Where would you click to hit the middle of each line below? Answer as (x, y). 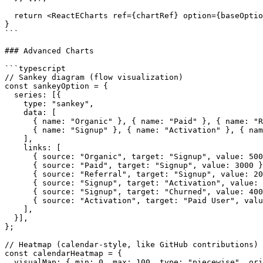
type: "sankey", (49, 103)
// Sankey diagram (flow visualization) (94, 77)
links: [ (33, 147)
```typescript (35, 68)
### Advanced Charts (49, 50)
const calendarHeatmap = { (63, 253)
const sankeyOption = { (56, 86)
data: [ (31, 112)
